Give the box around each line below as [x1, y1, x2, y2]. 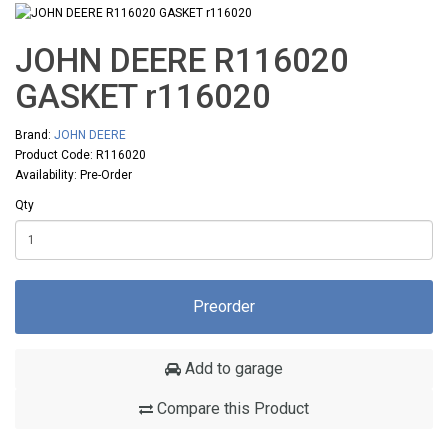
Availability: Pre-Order [15, 168, 132, 183]
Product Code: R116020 [15, 148, 146, 163]
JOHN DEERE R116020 [15, 41, 349, 81]
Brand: [15, 128, 54, 143]
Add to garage [181, 359, 283, 379]
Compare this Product [153, 399, 309, 419]
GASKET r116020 [15, 77, 271, 117]
